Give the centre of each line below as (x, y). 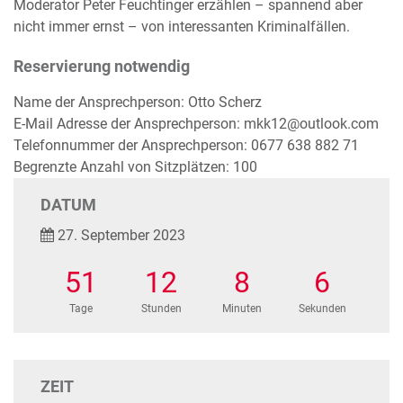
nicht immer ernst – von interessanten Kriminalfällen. (182, 27)
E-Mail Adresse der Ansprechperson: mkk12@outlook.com (196, 124)
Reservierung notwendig (102, 66)
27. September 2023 (120, 235)
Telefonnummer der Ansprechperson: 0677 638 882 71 (186, 145)
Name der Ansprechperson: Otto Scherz (138, 102)
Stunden (161, 309)
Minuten (242, 309)
